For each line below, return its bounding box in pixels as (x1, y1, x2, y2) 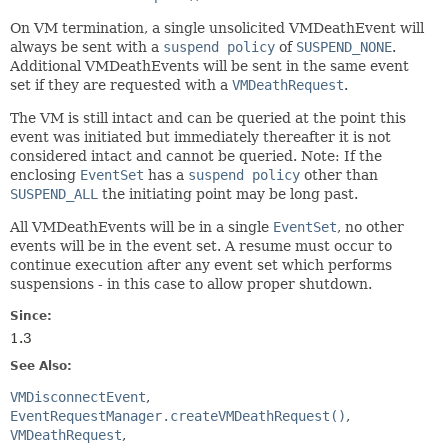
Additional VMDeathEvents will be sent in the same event (10, 58, 409, 74)
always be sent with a (10, 39, 163, 55)
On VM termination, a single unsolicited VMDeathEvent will (10, 20, 424, 36)
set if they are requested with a (10, 77, 232, 93)
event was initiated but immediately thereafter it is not (10, 129, 391, 145)
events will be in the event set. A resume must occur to (10, 238, 392, 254)
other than (300, 167, 378, 183)
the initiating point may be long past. (98, 186, 358, 202)
